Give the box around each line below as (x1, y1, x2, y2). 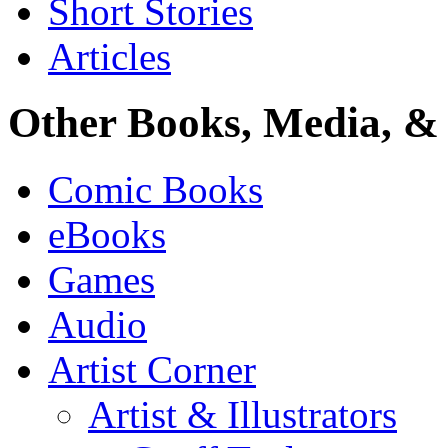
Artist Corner (48, 348, 256, 392)
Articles (48, 34, 171, 78)
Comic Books (48, 168, 263, 212)
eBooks (48, 213, 166, 257)
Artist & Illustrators (88, 393, 397, 437)
